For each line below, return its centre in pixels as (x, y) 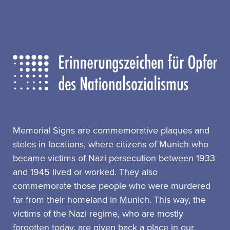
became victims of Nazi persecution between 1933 (114, 158)
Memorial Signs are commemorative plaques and (111, 131)
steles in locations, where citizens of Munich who (111, 145)
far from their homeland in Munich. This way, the (110, 200)
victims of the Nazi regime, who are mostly (98, 214)
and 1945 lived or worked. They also (85, 172)
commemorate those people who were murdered (112, 186)
